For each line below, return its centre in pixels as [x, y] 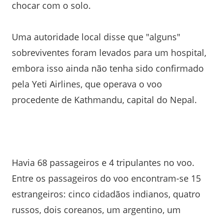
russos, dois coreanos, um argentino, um [96, 209]
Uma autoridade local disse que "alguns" [96, 37]
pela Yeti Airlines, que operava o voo [87, 84]
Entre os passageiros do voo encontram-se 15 [106, 178]
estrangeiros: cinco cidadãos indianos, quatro [106, 194]
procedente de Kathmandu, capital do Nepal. [104, 99]
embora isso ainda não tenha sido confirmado [108, 68]
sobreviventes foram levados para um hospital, [109, 52]
